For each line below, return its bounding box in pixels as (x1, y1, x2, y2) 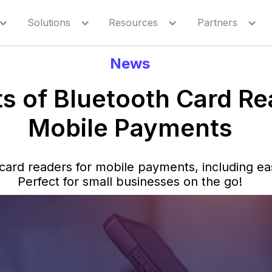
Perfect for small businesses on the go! (18, 174, 242, 189)
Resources (109, 16, 158, 29)
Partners (197, 16, 238, 29)
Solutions (27, 16, 70, 29)
